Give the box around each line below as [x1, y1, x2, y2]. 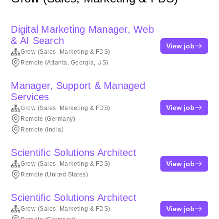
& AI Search [11, 35, 65, 46]
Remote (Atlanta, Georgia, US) [21, 59, 109, 66]
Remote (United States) [21, 171, 88, 178]
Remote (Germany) [21, 115, 76, 122]
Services [11, 91, 49, 102]
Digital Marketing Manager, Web [11, 24, 154, 35]
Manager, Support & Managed [11, 80, 145, 91]
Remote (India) [21, 126, 64, 133]
